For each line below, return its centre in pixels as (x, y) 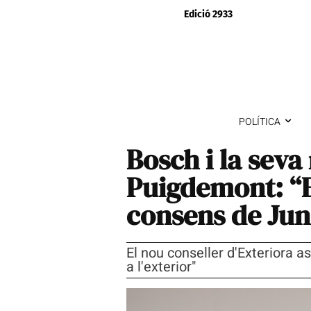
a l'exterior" (161, 267)
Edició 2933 (208, 14)
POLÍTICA (259, 121)
